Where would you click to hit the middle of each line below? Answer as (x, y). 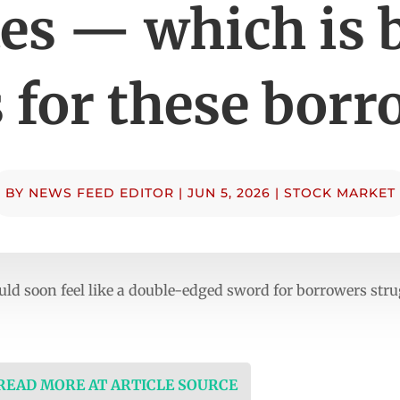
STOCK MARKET (339, 192)
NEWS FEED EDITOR (101, 192)
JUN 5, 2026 (229, 192)
